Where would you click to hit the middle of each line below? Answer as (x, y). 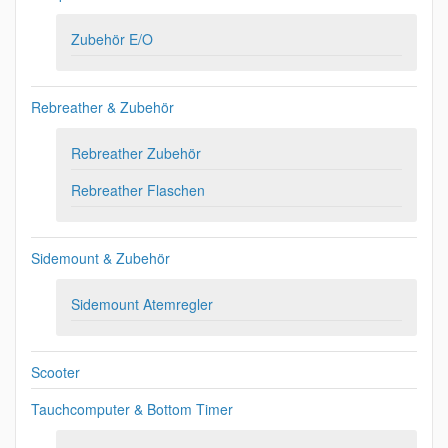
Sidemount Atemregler (142, 304)
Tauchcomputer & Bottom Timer (132, 409)
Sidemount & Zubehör (100, 258)
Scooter (55, 372)
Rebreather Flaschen (138, 190)
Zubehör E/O (112, 39)
